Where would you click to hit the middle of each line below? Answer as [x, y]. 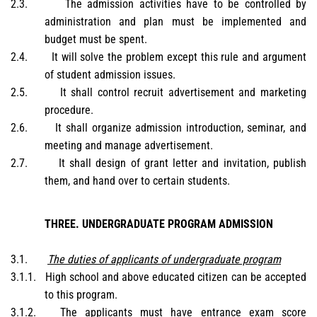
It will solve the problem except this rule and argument [179, 57]
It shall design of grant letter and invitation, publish [183, 163]
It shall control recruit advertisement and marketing [183, 93]
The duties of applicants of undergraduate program [164, 260]
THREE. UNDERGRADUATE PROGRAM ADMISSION [158, 224]
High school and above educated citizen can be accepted [176, 277]
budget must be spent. [96, 40]
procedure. [69, 110]
